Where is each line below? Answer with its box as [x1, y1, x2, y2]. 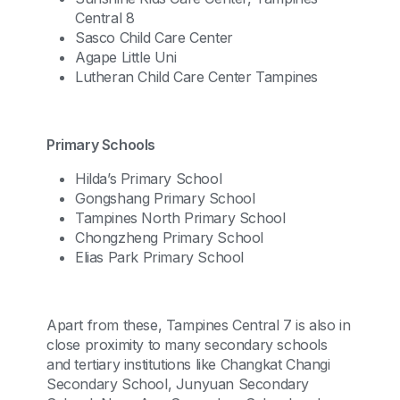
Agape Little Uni [75, 48, 177, 66]
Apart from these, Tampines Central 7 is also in [46, 316, 351, 334]
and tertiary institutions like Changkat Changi [46, 355, 330, 373]
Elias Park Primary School [75, 248, 244, 266]
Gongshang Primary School [75, 189, 255, 207]
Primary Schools [46, 136, 155, 154]
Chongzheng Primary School [75, 229, 263, 246]
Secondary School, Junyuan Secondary [46, 375, 309, 393]
